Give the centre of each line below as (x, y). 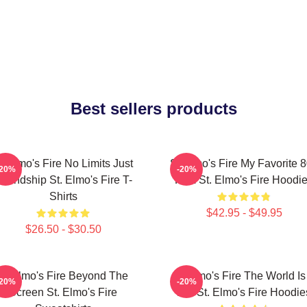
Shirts (63, 196)
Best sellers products (153, 109)
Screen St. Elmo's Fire (63, 292)
